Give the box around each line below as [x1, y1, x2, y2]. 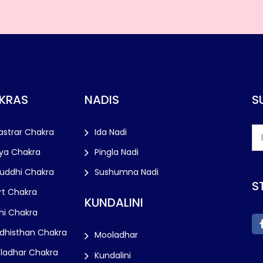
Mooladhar [95, 229, 138, 241]
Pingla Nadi [95, 146, 139, 159]
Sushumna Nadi [95, 166, 159, 178]
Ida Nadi [95, 126, 127, 138]
